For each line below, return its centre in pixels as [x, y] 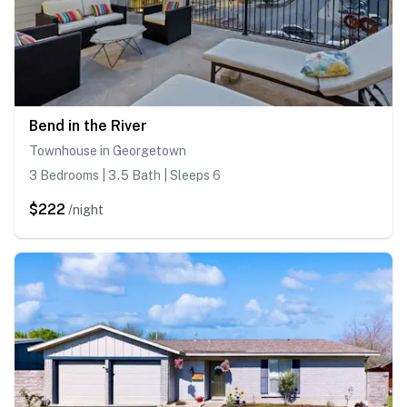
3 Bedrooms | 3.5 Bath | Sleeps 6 [125, 176]
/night [86, 210]
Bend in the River [88, 126]
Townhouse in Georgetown [108, 151]
